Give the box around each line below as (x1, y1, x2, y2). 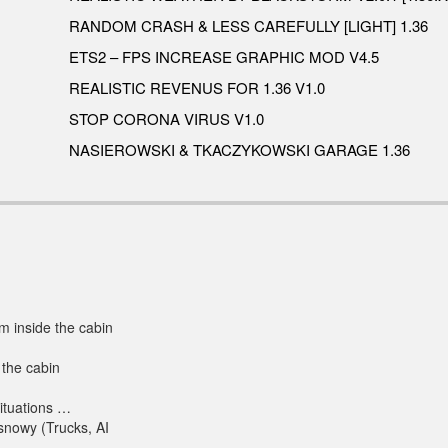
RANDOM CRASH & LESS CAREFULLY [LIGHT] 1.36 (69, 15, 428, 37)
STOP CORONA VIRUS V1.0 (69, 108, 264, 130)
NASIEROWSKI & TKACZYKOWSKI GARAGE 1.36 (69, 139, 410, 161)
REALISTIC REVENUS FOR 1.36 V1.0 (69, 77, 325, 99)
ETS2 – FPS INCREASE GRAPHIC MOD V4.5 (69, 46, 379, 68)
